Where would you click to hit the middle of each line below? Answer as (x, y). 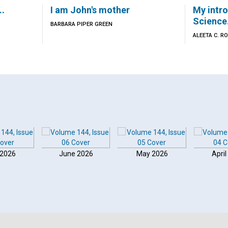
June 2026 (76, 154)
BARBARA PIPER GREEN (81, 24)
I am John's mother (90, 10)
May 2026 (152, 154)
